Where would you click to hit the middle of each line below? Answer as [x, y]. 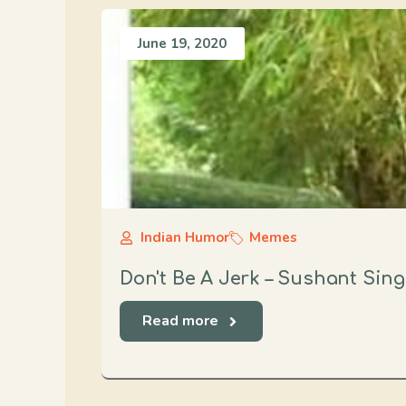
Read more [180, 321]
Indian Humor [184, 237]
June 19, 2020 [182, 43]
